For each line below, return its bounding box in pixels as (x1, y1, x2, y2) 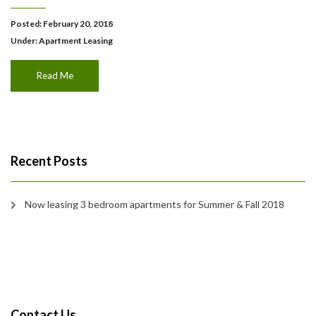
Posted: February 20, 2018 (11, 18, 113, 29)
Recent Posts (11, 153, 87, 169)
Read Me (36, 70, 73, 81)
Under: (11, 35, 39, 46)
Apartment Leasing (39, 35, 113, 46)
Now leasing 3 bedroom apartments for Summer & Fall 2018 (25, 198, 284, 210)
